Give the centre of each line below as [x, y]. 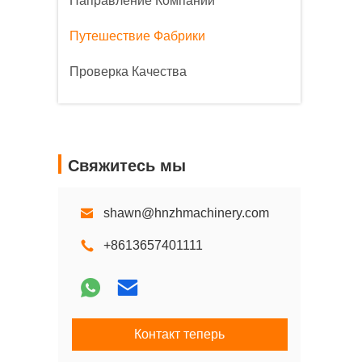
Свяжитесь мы [127, 166]
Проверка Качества [128, 72]
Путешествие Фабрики [137, 36]
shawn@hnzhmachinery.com [186, 213]
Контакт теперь [179, 334]
